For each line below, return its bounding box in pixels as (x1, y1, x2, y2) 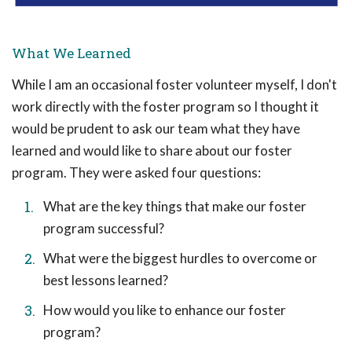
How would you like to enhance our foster (43, 302, 286, 318)
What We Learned (12, 44, 131, 62)
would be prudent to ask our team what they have (12, 120, 300, 137)
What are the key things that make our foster (43, 198, 306, 214)
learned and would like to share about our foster (12, 142, 292, 159)
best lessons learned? (43, 272, 168, 288)
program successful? (43, 220, 164, 236)
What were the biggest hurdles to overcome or (43, 250, 317, 266)
